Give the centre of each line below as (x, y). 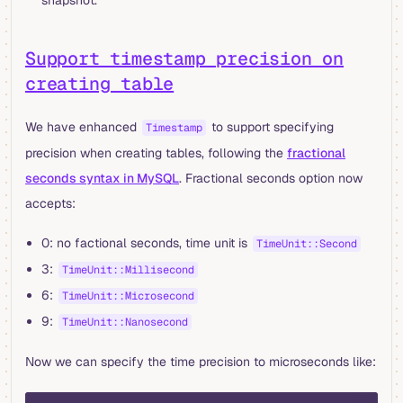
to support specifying (271, 126)
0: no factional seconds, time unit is (146, 242)
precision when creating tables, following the (156, 152)
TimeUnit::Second (306, 243)
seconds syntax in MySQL (102, 178)
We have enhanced (83, 126)
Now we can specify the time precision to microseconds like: (201, 361)
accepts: (50, 203)
